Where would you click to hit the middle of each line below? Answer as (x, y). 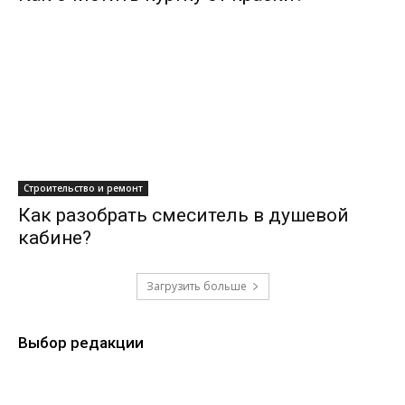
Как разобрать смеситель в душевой (184, 215)
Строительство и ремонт (83, 188)
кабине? (55, 237)
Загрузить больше (196, 286)
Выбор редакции (81, 342)
